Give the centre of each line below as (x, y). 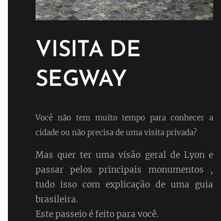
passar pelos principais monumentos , (124, 169)
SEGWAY (85, 80)
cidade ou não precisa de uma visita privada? (116, 132)
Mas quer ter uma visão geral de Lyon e (124, 155)
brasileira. (57, 199)
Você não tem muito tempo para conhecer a (124, 117)
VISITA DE (88, 50)
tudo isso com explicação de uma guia (124, 184)
